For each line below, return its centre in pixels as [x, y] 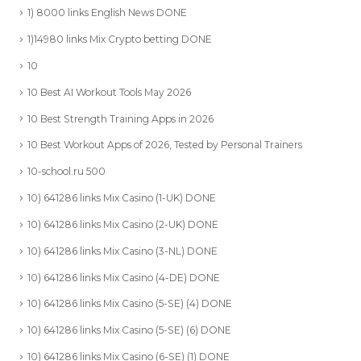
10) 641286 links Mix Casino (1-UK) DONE [122, 198]
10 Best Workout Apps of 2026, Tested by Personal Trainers [165, 145]
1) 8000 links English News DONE [107, 13]
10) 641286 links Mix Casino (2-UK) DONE [123, 224]
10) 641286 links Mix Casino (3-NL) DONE [122, 251]
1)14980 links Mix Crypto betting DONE [120, 39]
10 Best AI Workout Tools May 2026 [109, 92]
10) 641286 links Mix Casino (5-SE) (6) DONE [129, 330]
